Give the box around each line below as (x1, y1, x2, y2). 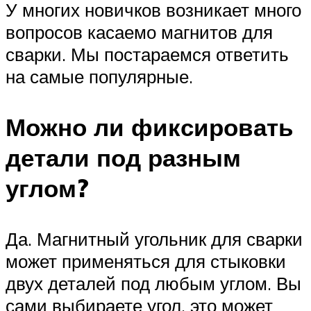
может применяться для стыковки (6, 250, 286, 273)
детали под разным (6, 142, 241, 173)
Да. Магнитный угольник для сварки (6, 228, 303, 251)
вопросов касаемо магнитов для (6, 20, 273, 43)
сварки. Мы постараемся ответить (6, 42, 289, 65)
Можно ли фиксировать (6, 112, 294, 142)
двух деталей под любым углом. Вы (6, 272, 301, 295)
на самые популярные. (6, 65, 193, 87)
